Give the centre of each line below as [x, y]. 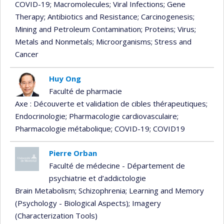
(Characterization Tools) [56, 215]
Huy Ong [65, 78]
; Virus [184, 29]
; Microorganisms [122, 42]
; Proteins [157, 29]
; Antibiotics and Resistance [91, 17]
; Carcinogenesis [165, 17]
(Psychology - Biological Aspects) [72, 203]
